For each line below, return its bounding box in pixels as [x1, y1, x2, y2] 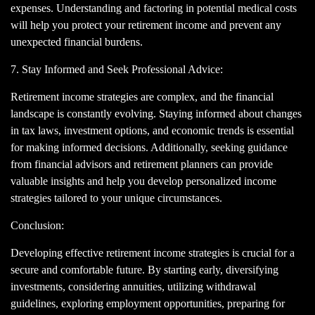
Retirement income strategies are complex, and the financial [11, 91, 274, 103]
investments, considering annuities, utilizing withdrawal [11, 281, 256, 292]
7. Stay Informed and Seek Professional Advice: [11, 63, 223, 75]
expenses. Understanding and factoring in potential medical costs [11, 2, 297, 14]
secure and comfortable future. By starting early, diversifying [11, 264, 278, 276]
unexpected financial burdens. [11, 36, 143, 48]
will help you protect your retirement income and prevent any [11, 19, 281, 31]
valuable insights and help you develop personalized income [11, 175, 276, 187]
